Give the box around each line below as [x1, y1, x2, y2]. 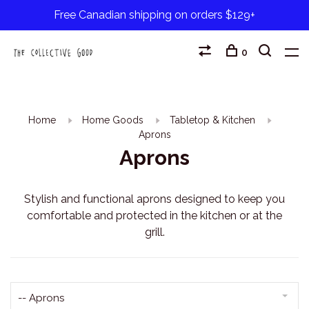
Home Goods [81, 114, 143, 126]
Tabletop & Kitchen [169, 114, 255, 126]
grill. [144, 226, 165, 239]
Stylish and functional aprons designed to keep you [24, 192, 285, 206]
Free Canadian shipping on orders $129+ [54, 8, 255, 21]
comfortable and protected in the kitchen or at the [27, 209, 282, 222]
